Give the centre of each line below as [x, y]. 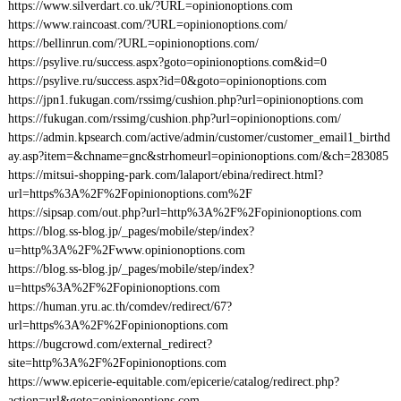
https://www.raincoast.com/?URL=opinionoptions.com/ [147, 25]
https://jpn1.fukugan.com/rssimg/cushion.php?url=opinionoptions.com [185, 100]
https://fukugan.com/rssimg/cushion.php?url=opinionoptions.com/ [174, 119]
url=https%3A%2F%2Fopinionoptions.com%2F [130, 194]
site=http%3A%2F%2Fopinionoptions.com [117, 363]
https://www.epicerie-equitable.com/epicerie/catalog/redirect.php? [173, 382]
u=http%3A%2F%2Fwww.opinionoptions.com [126, 250]
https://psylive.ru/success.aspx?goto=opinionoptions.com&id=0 [167, 62]
